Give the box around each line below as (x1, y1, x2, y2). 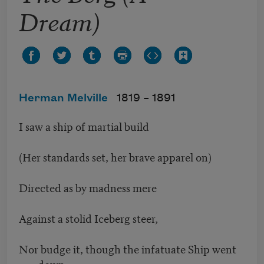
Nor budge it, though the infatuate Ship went (19, 240, 236, 257)
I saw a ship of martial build (19, 118, 151, 134)
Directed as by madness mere (19, 179, 159, 196)
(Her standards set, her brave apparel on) (19, 148, 214, 165)
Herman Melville (19, 93, 108, 105)
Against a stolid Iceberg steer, (19, 210, 160, 226)
